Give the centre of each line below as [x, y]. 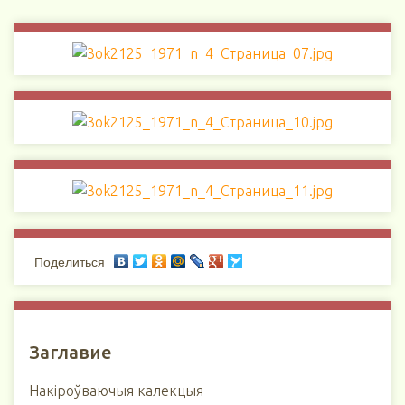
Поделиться [70, 263]
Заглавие [71, 352]
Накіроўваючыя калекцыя [116, 391]
